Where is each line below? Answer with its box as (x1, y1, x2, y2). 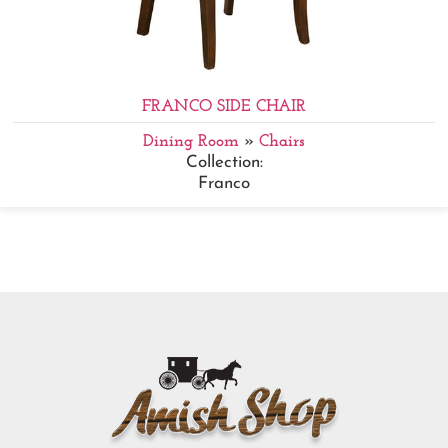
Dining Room (143, 132, 239, 150)
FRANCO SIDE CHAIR (142, 97, 306, 115)
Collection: (185, 153, 263, 171)
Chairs (259, 132, 305, 150)
